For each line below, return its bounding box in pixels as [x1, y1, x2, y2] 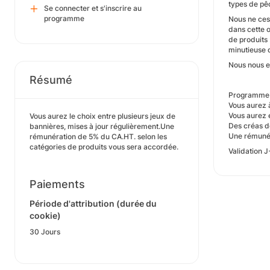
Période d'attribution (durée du [30, 198, 157, 209]
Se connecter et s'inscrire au [44, 4, 142, 13]
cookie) [30, 210, 61, 221]
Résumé [30, 74, 72, 86]
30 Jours [30, 227, 60, 236]
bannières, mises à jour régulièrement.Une [30, 122, 174, 131]
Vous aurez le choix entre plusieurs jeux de [30, 111, 175, 121]
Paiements [30, 178, 85, 190]
